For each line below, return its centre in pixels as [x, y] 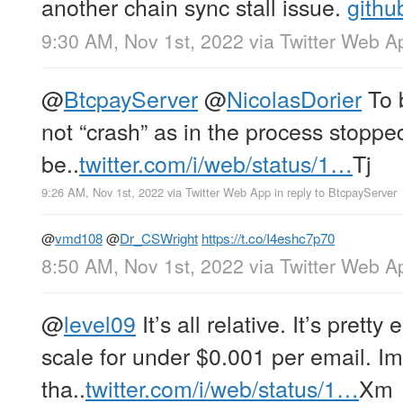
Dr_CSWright [159, 238]
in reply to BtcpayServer [336, 193]
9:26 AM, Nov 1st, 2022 [103, 193]
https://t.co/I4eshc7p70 [268, 238]
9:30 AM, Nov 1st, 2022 [143, 40]
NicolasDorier [294, 98]
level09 [100, 323]
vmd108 [79, 238]
